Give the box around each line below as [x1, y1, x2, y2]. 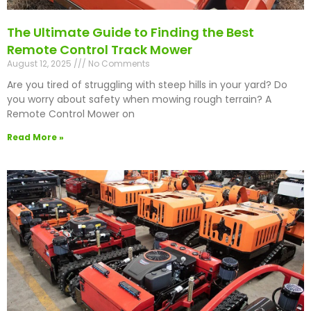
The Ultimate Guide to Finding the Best [7, 24, 254, 42]
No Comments [86, 58, 150, 70]
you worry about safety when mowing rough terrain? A [7, 92, 271, 107]
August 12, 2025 [7, 58, 74, 70]
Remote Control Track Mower [7, 41, 192, 59]
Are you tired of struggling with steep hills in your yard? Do [7, 78, 287, 92]
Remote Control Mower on [7, 107, 135, 121]
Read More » [7, 131, 64, 144]
